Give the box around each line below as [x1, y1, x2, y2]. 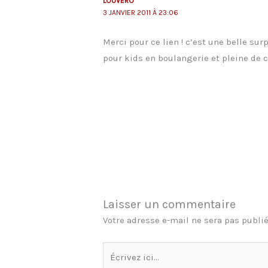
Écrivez [102, 243, 133, 255]
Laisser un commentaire [103, 197, 236, 212]
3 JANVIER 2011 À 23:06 [103, 8, 179, 17]
